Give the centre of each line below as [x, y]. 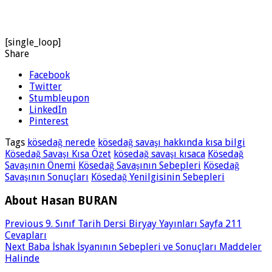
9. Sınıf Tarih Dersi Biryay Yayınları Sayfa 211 [142, 224]
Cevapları [26, 236]
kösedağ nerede [61, 142]
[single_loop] [33, 42]
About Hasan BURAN [61, 200]
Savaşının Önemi [40, 165]
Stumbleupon [59, 98]
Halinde [22, 259]
